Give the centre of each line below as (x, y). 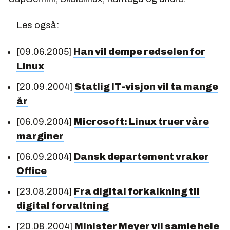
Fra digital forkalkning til (137, 191)
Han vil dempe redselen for (139, 52)
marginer (40, 136)
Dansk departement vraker (141, 156)
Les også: (38, 25)
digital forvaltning (63, 206)
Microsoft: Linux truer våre (141, 121)
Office (32, 171)
